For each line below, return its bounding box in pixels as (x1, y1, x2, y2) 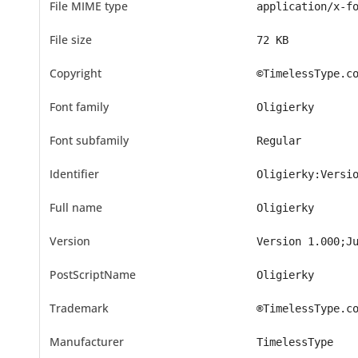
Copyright (49, 66, 101, 81)
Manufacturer (49, 334, 124, 349)
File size (49, 32, 92, 47)
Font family (49, 99, 109, 114)
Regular (256, 134, 301, 147)
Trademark (49, 300, 109, 316)
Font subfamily (49, 133, 129, 148)
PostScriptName (49, 267, 136, 282)
